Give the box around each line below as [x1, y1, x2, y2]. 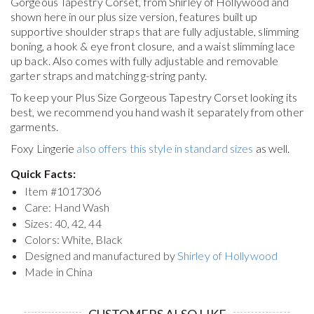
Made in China [25, 265, 93, 279]
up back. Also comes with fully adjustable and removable [11, 54, 279, 68]
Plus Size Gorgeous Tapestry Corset [75, 90, 248, 104]
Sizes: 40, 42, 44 [25, 217, 102, 231]
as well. [253, 142, 290, 156]
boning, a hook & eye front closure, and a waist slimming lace [11, 39, 296, 53]
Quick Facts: [11, 167, 76, 181]
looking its [247, 90, 297, 104]
